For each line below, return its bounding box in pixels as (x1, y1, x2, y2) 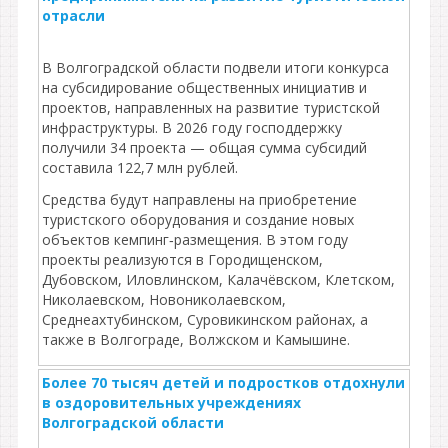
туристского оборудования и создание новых (42, 210, 354, 229)
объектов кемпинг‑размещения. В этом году (42, 230, 348, 249)
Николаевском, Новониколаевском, (42, 290, 286, 309)
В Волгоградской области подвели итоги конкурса (42, 58, 389, 77)
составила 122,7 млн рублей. (42, 158, 238, 177)
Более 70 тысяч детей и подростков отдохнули (42, 373, 405, 392)
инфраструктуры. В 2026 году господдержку (42, 118, 342, 137)
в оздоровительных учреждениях (42, 393, 301, 412)
